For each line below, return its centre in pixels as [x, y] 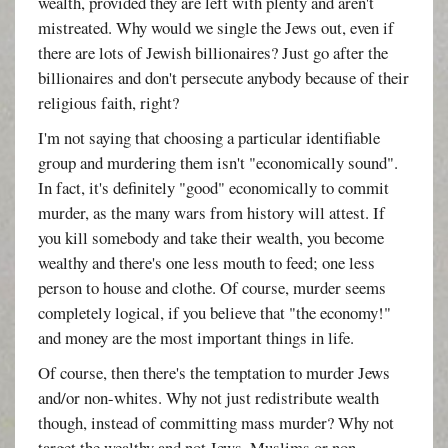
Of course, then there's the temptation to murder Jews [214, 372]
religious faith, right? [109, 102]
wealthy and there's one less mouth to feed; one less [207, 262]
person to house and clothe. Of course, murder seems [212, 287]
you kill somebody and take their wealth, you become [211, 237]
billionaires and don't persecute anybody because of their [224, 77]
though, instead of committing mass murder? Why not [216, 422]
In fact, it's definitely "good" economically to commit [214, 187]
